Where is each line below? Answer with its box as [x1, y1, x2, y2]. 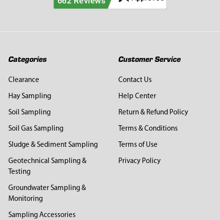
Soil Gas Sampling [8, 125, 63, 133]
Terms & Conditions [118, 125, 178, 133]
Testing [8, 168, 30, 176]
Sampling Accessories [8, 211, 76, 219]
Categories [8, 54, 47, 64]
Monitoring [8, 195, 43, 203]
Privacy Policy [118, 157, 161, 165]
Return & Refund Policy [118, 109, 188, 116]
